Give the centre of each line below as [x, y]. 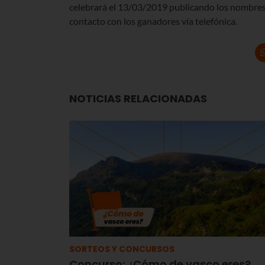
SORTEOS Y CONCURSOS [122, 249]
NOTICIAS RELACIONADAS [138, 98]
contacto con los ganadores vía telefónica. [153, 21]
